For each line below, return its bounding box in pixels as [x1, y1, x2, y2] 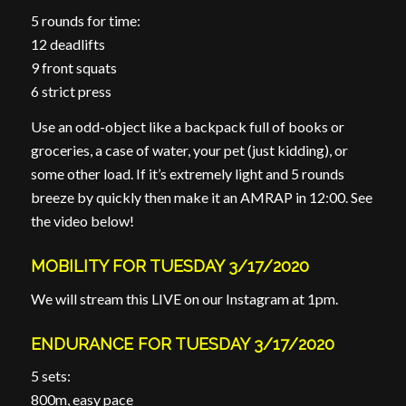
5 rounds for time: [30, 11, 140, 29]
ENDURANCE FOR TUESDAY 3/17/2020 [30, 333, 334, 353]
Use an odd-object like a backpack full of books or [30, 118, 344, 136]
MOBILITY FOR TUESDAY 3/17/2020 [30, 256, 309, 276]
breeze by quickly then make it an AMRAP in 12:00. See [30, 188, 372, 207]
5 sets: [30, 367, 71, 385]
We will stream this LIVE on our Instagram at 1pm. [30, 289, 338, 307]
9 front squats [30, 58, 117, 76]
